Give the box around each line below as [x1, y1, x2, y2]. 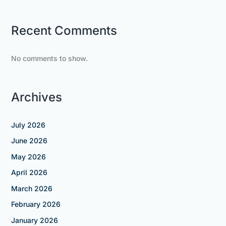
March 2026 [11, 184, 52, 193]
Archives [11, 89, 62, 104]
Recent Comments [11, 23, 117, 38]
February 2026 [11, 200, 61, 209]
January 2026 [11, 215, 58, 224]
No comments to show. [11, 53, 88, 63]
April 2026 [11, 168, 47, 177]
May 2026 [11, 152, 46, 161]
